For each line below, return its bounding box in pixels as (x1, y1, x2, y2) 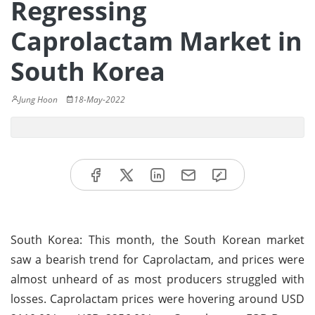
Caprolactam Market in (11, 24, 302, 58)
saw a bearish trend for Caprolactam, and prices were (11, 251, 304, 267)
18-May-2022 (74, 94, 125, 105)
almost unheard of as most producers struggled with (11, 271, 304, 287)
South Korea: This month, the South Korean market (11, 231, 304, 247)
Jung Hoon (19, 94, 58, 105)
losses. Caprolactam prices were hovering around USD (11, 290, 304, 307)
